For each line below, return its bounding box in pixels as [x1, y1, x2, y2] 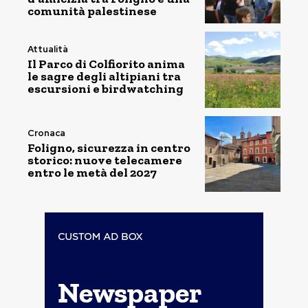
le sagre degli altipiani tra [27, 68, 181, 84]
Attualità [27, 43, 68, 55]
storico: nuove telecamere [27, 153, 182, 168]
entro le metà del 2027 [27, 165, 157, 181]
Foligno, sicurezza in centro [27, 140, 190, 156]
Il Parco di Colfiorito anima [27, 56, 185, 71]
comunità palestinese [27, 3, 157, 19]
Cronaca [27, 127, 65, 140]
